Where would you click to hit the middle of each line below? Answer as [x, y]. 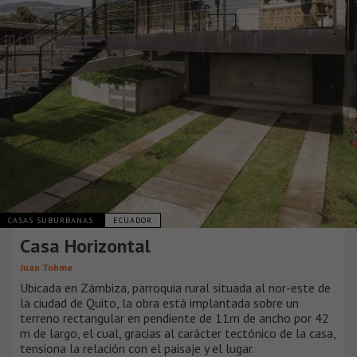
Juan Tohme [46, 267]
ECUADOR [133, 220]
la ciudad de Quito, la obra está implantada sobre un [159, 302]
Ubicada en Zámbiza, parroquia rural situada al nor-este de [175, 287]
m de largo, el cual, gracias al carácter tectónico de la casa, [178, 333]
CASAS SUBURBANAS [52, 220]
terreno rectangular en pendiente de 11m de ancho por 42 [175, 318]
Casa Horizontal [85, 245]
